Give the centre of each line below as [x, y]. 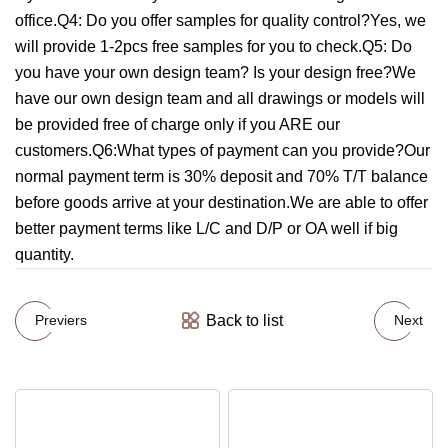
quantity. [44, 254]
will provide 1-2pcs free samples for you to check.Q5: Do [213, 46]
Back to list [244, 320]
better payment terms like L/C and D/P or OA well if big [206, 228]
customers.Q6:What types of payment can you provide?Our [222, 150]
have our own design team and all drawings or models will [220, 98]
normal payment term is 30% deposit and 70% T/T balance [221, 176]
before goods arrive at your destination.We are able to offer [221, 202]
